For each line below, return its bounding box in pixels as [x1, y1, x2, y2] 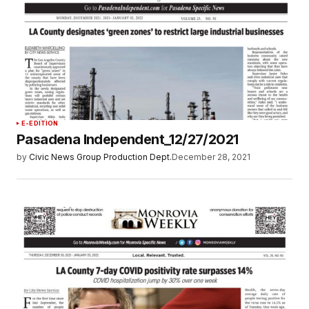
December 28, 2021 [172, 152, 250, 163]
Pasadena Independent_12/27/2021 [17, 131, 239, 148]
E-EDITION [21, 119, 59, 128]
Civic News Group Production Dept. [29, 152, 172, 163]
